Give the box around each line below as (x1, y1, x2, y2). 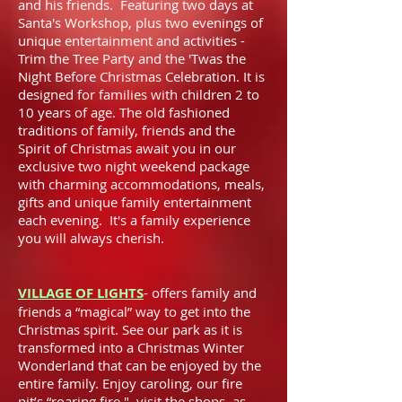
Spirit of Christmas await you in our (18, 139, 236, 157)
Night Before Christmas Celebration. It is (18, 67, 265, 85)
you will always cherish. (18, 229, 171, 247)
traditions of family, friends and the (18, 121, 235, 139)
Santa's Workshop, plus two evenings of (18, 13, 263, 31)
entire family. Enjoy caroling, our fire (18, 374, 242, 392)
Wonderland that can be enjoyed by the (18, 356, 261, 374)
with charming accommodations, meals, (18, 175, 265, 193)
